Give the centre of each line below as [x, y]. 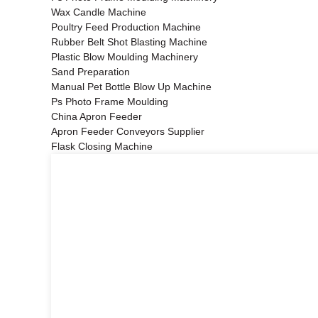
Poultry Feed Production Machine [126, 27]
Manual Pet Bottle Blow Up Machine [131, 86]
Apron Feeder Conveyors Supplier [128, 131]
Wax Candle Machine [99, 12]
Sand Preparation [91, 71]
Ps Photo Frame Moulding [110, 101]
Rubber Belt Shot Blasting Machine [129, 42]
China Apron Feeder [97, 116]
